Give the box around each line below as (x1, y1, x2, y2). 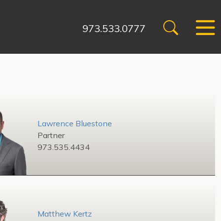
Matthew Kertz (37, 208, 92, 219)
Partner (37, 130, 65, 140)
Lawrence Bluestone (37, 118, 112, 128)
